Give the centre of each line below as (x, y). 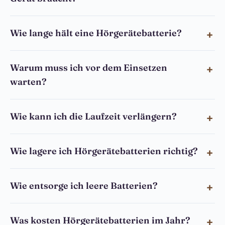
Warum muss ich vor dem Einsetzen (89, 68)
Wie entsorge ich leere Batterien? (84, 186)
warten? (28, 82)
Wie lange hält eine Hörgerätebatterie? (96, 33)
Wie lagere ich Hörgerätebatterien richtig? (104, 151)
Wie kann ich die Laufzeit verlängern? (93, 116)
